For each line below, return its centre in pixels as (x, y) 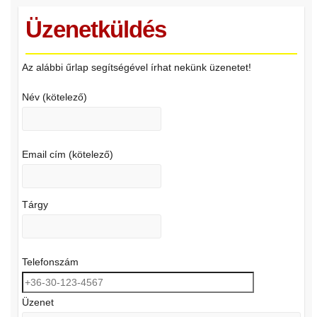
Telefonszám (50, 262)
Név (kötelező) (54, 97)
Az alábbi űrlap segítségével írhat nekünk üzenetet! (136, 68)
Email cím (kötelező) (67, 155)
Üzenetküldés (96, 29)
